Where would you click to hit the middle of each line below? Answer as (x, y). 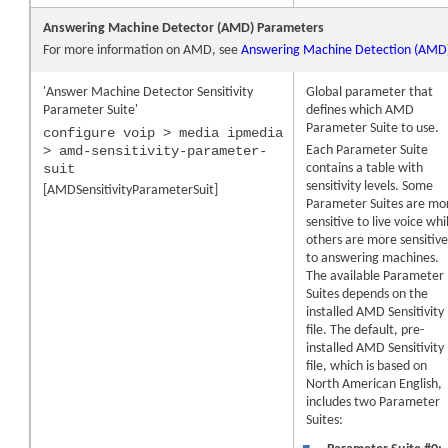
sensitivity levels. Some (370, 186)
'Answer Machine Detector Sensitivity (148, 92)
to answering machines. (373, 258)
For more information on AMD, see (142, 50)
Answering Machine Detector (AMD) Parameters (184, 28)
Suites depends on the (367, 294)
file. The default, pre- (365, 330)
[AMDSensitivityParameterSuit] (131, 190)
